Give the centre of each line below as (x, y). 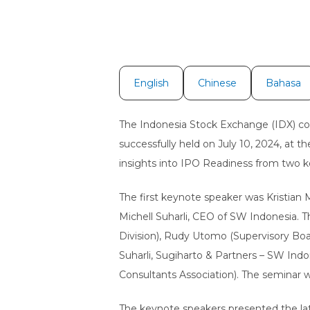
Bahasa (283, 83)
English (151, 83)
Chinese (217, 83)
